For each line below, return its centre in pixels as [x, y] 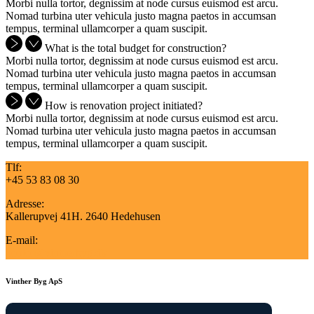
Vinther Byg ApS [34, 281]
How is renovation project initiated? [124, 106]
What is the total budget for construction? [136, 48]
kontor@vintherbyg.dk [56, 253]
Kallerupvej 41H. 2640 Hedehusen [83, 217]
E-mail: [22, 240]
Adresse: [25, 204]
